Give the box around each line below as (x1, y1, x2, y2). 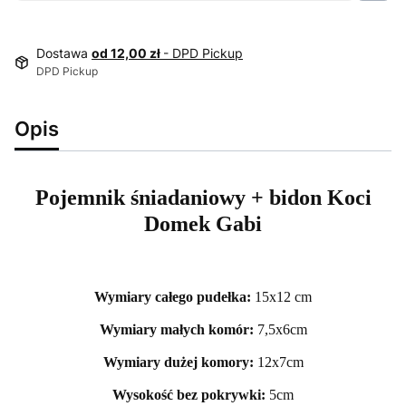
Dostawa (36, 45, 92, 61)
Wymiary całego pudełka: (94, 288, 255, 304)
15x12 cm (255, 288, 312, 304)
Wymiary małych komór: (99, 321, 257, 337)
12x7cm (256, 353, 304, 370)
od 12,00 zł (92, 45, 163, 61)
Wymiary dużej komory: (102, 353, 257, 370)
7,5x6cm (256, 321, 307, 337)
